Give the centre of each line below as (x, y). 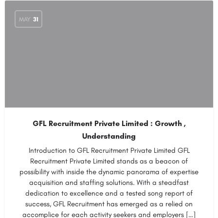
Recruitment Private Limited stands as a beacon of (109, 161)
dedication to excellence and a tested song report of (109, 193)
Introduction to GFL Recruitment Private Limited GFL (109, 150)
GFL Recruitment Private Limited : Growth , (109, 123)
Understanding (109, 136)
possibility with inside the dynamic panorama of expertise (109, 172)
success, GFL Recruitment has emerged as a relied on (109, 204)
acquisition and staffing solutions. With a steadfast (109, 182)
